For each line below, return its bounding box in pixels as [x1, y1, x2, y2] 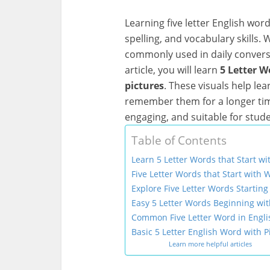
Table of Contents [131, 132, 227, 149]
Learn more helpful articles [168, 240, 252, 248]
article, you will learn [125, 63, 220, 77]
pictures [125, 79, 164, 92]
